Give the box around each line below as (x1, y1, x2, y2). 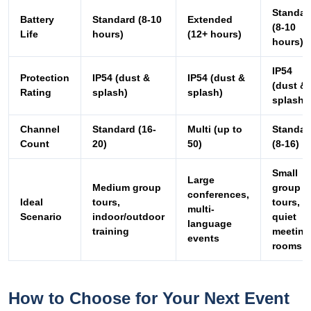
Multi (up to (187, 124, 242, 135)
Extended (187, 14, 233, 26)
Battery (20, 14, 54, 26)
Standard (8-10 (92, 14, 162, 26)
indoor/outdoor (92, 211, 165, 223)
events (187, 233, 219, 244)
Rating (20, 87, 51, 99)
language (187, 218, 232, 230)
